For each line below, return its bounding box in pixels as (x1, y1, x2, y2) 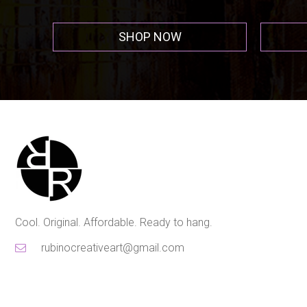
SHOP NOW (110, 29, 173, 44)
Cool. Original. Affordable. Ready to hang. (15, 216, 212, 229)
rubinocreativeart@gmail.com (38, 241, 184, 254)
